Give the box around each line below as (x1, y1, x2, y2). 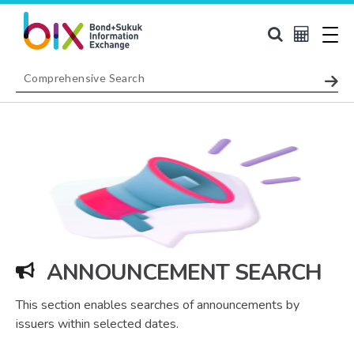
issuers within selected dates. (16, 314, 179, 333)
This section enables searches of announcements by (16, 296, 299, 314)
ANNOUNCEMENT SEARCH (47, 257, 322, 288)
